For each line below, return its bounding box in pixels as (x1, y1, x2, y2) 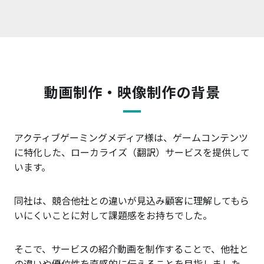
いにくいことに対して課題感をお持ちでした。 (14, 207, 212, 222)
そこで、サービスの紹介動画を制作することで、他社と (14, 241, 249, 256)
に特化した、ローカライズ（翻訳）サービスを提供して (14, 144, 250, 159)
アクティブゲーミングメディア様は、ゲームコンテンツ (14, 130, 248, 144)
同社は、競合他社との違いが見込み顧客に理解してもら (14, 193, 249, 207)
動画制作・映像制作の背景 (44, 81, 220, 102)
